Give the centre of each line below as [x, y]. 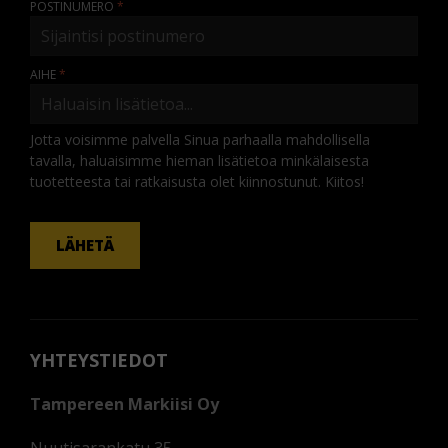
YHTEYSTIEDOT [99, 360]
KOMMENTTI [44, 193]
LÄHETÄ [85, 245]
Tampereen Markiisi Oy [124, 404]
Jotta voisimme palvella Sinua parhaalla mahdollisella [200, 140]
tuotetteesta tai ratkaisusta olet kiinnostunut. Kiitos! [197, 182]
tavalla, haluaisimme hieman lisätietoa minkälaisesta [199, 161]
